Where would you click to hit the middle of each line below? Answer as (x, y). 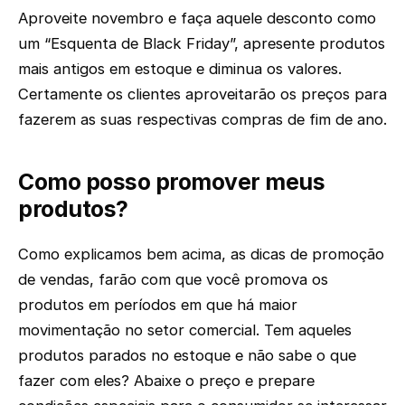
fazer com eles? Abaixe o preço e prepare (166, 380)
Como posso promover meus (172, 182)
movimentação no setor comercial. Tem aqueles (185, 330)
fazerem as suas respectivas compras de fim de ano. (202, 120)
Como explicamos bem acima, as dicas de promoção (201, 254)
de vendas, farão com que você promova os (173, 279)
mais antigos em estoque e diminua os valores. (180, 69)
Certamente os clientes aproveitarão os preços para (202, 94)
